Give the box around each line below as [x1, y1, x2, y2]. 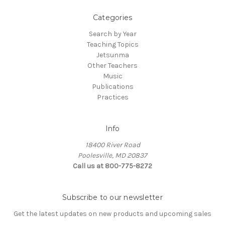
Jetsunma [96, 50, 129, 59]
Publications [91, 82, 134, 91]
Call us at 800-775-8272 [73, 161, 152, 170]
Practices [96, 92, 129, 101]
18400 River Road [85, 140, 140, 149]
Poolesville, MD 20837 [78, 151, 147, 160]
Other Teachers [87, 61, 138, 70]
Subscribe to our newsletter [62, 192, 163, 202]
